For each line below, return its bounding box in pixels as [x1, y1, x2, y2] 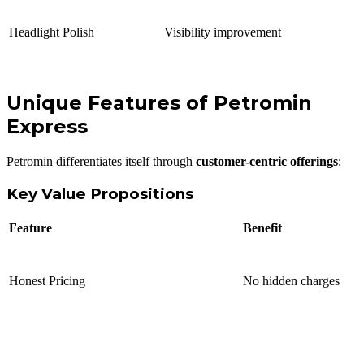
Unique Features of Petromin [6, 91, 312, 115]
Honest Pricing [9, 273, 85, 288]
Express [6, 115, 88, 139]
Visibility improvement [164, 25, 281, 40]
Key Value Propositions [6, 184, 193, 203]
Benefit [243, 220, 282, 235]
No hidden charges [243, 273, 340, 288]
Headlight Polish [9, 25, 94, 40]
